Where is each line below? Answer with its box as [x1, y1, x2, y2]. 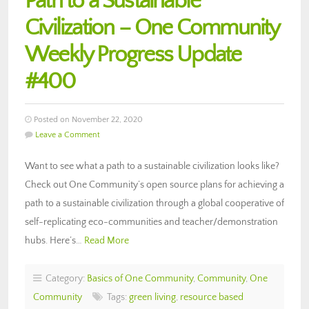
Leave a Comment [35, 130, 100, 139]
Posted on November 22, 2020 [32, 114, 143, 124]
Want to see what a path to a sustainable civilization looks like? [25, 160, 279, 172]
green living [129, 291, 176, 303]
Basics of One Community [87, 272, 193, 284]
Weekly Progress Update [25, 41, 241, 68]
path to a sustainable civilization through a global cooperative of [25, 197, 284, 209]
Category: [41, 272, 87, 284]
